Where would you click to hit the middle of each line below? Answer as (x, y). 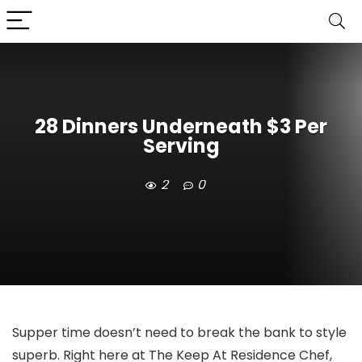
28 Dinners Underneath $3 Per (181, 127)
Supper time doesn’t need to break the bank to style (179, 333)
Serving (181, 146)
